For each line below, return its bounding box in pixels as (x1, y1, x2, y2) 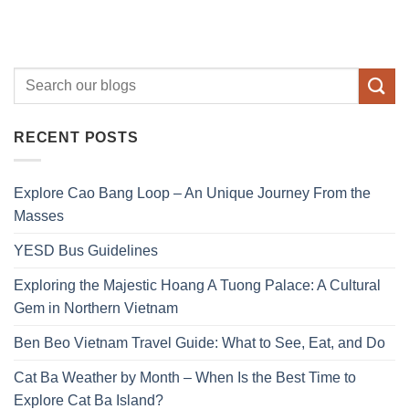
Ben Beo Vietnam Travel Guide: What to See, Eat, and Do (14, 335, 385, 351)
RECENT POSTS (14, 130, 139, 146)
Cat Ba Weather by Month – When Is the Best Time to (14, 370, 356, 386)
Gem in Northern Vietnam (14, 300, 178, 317)
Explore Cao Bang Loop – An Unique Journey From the (14, 185, 371, 202)
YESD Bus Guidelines (14, 243, 158, 259)
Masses (14, 208, 64, 225)
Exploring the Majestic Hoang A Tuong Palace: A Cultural (14, 278, 381, 294)
